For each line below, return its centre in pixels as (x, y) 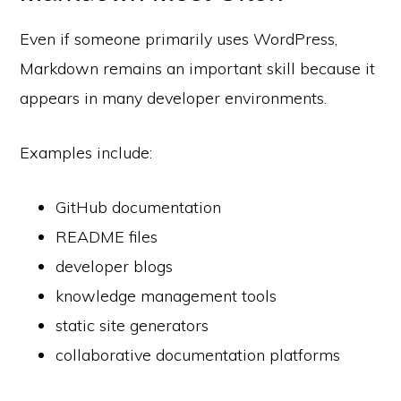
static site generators (132, 325)
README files (107, 236)
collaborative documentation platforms (198, 354)
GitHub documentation (139, 207)
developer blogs (115, 266)
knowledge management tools (166, 295)
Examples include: (86, 152)
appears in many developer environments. (174, 98)
